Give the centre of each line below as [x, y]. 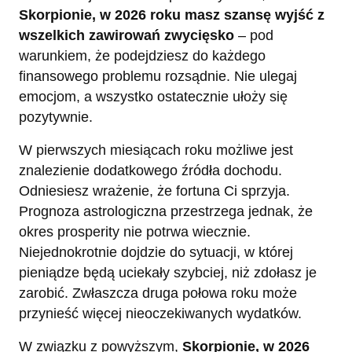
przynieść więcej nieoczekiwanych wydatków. [160, 314]
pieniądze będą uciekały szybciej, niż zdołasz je [168, 273]
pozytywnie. [56, 117]
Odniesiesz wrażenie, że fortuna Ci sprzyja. [154, 191]
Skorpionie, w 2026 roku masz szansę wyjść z [172, 15]
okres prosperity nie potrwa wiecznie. [135, 232]
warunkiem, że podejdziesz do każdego [142, 56]
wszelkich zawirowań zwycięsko [126, 36]
